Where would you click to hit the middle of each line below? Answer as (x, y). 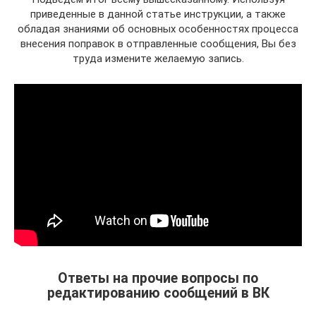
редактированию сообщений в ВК (158, 293)
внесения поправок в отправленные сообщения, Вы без (158, 43)
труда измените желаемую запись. (158, 58)
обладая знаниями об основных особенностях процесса (158, 29)
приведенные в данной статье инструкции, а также (158, 14)
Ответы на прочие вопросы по (158, 278)
